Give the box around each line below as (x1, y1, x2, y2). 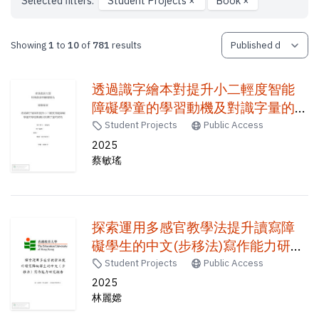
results (110, 38, 142, 51)
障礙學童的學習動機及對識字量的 (92, 98, 296, 116)
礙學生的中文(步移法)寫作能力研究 (92, 236, 305, 254)
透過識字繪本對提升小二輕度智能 (92, 80, 296, 98)
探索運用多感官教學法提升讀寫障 (92, 218, 296, 236)
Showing (11, 38, 49, 51)
